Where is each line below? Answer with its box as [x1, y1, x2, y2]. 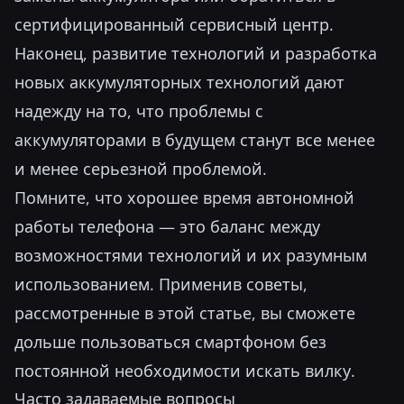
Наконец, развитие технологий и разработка [14, 42, 377, 64]
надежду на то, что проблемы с [14, 100, 263, 122]
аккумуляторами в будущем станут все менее [14, 129, 375, 151]
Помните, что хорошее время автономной [14, 187, 354, 208]
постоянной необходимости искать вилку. [14, 360, 355, 381]
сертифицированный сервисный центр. [14, 14, 334, 35]
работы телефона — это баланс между [14, 216, 320, 237]
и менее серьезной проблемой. [14, 158, 267, 179]
